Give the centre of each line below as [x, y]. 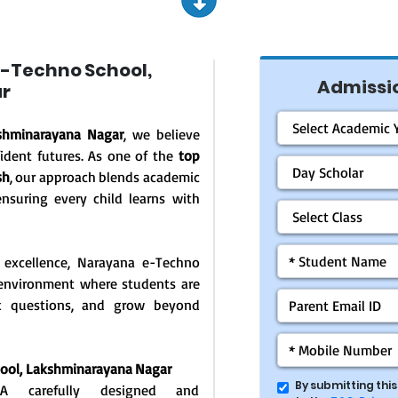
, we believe [161, 134]
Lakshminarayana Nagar [99, 368]
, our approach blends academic [104, 176]
